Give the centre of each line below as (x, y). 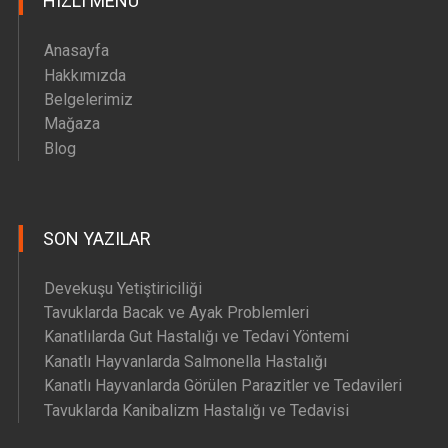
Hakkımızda (85, 75)
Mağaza (72, 124)
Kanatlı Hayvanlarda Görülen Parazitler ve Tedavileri (223, 386)
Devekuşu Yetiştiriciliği (123, 288)
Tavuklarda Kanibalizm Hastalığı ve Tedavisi (197, 410)
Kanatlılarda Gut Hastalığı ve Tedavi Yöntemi (197, 337)
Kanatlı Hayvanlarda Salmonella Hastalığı (186, 361)
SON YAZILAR (97, 238)
